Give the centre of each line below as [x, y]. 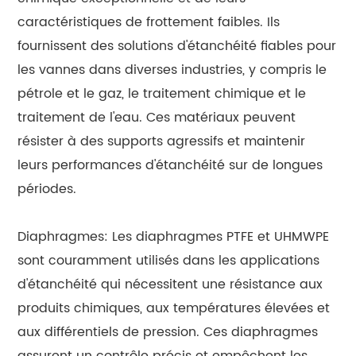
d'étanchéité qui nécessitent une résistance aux [170, 284]
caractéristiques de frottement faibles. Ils [149, 22]
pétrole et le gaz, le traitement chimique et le [162, 93]
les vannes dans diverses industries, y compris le [172, 70]
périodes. [47, 189]
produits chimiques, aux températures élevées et [174, 308]
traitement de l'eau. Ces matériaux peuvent [157, 117]
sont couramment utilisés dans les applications [169, 260]
